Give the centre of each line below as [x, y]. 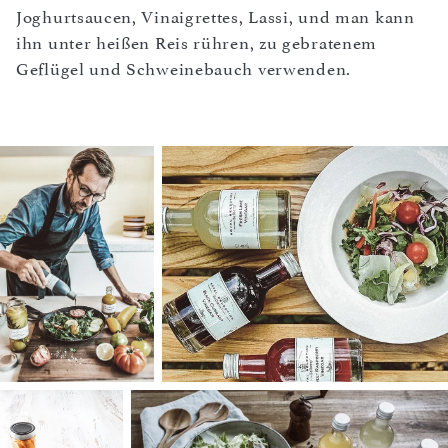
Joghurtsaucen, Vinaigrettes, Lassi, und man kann [215, 17]
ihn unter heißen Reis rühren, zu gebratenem [197, 43]
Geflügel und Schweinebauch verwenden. [183, 69]
